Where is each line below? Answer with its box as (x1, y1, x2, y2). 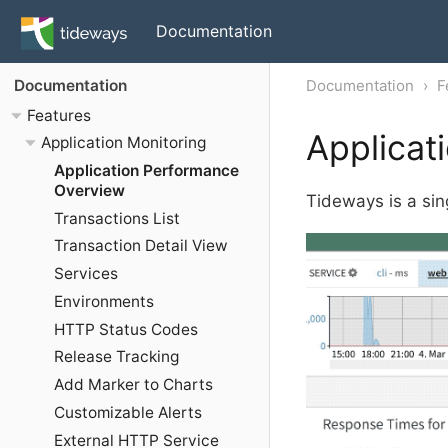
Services (54, 264, 118, 284)
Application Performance (54, 160, 239, 180)
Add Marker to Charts (54, 375, 213, 395)
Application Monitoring (40, 133, 206, 153)
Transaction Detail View (54, 236, 228, 256)
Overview (54, 180, 125, 200)
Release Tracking (54, 347, 179, 367)
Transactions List (54, 208, 180, 228)
